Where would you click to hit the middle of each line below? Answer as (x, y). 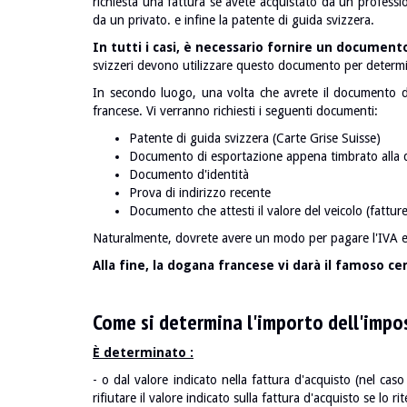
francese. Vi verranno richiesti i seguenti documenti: (235, 111)
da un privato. (132, 20)
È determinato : (143, 352)
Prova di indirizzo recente (200, 193)
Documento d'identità (189, 174)
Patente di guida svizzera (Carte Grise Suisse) (255, 138)
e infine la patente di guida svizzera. (274, 20)
